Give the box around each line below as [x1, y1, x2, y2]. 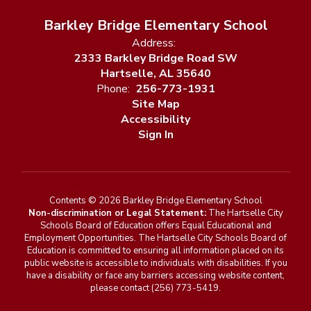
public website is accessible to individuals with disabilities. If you [24, 256, 287, 269]
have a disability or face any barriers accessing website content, [26, 269, 285, 282]
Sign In [137, 126, 174, 142]
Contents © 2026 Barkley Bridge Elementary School [49, 194, 262, 207]
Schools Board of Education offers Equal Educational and [40, 219, 271, 232]
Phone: [96, 81, 130, 96]
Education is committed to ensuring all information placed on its [27, 244, 284, 257]
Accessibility [121, 111, 190, 127]
